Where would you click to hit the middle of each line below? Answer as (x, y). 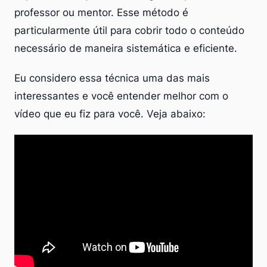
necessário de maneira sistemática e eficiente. (126, 48)
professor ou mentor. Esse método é (101, 12)
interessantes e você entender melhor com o (121, 96)
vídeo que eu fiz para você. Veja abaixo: (110, 114)
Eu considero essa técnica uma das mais (112, 78)
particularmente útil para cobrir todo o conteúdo (129, 30)
